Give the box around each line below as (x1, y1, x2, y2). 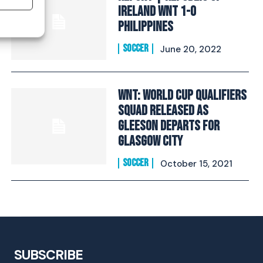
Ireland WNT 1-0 (117, 3, 196, 21)
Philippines (117, 18, 173, 36)
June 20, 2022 (160, 43, 221, 56)
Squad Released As (117, 102, 208, 119)
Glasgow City (117, 133, 183, 150)
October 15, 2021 (160, 158, 232, 170)
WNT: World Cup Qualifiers (117, 87, 247, 104)
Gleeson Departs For (117, 117, 220, 134)
